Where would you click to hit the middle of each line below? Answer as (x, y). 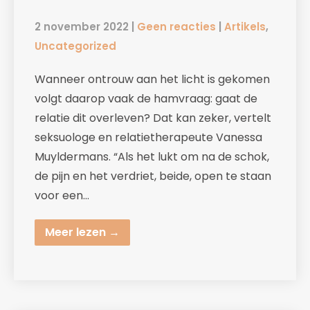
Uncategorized (75, 46)
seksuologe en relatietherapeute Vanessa (148, 138)
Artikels (245, 27)
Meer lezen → (82, 232)
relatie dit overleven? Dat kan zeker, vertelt (153, 118)
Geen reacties (176, 27)
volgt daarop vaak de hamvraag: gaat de (146, 99)
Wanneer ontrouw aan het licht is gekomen (152, 80)
